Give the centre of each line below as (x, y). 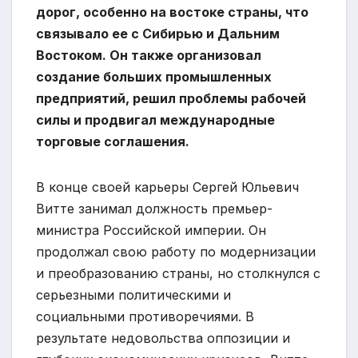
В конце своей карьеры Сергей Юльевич (167, 187)
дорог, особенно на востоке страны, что (172, 12)
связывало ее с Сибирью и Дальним (158, 34)
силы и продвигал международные (155, 120)
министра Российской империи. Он (151, 231)
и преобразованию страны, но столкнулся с (178, 274)
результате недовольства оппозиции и (163, 338)
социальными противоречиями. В (145, 317)
